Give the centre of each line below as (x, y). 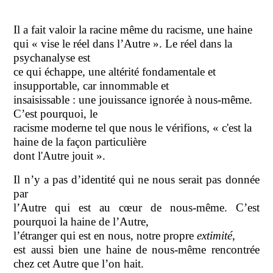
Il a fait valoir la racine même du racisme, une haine (133, 29)
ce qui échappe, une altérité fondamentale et (115, 71)
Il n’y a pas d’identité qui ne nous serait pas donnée (136, 179)
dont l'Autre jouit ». (60, 155)
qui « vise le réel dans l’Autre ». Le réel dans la (123, 43)
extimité (215, 235)
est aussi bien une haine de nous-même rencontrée (136, 249)
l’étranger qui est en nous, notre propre (105, 235)
